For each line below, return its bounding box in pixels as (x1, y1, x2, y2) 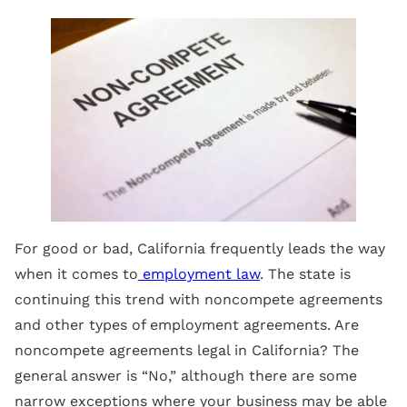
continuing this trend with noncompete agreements (15, 290, 382, 308)
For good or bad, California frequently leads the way (15, 239, 385, 257)
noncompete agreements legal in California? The (15, 341, 359, 359)
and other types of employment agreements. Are (15, 315, 359, 333)
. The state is (260, 264, 351, 283)
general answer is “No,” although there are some (15, 366, 357, 384)
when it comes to (15, 264, 138, 283)
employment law (143, 264, 260, 283)
